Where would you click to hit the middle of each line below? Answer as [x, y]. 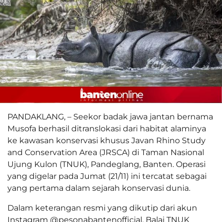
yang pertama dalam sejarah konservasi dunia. [99, 188]
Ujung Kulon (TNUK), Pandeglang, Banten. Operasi [107, 164]
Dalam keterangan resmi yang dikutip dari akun [102, 208]
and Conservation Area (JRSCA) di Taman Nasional [106, 152]
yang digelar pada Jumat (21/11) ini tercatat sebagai [107, 176]
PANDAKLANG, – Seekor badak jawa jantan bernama [110, 116]
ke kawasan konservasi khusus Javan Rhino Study [107, 140]
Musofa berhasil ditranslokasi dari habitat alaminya [107, 128]
